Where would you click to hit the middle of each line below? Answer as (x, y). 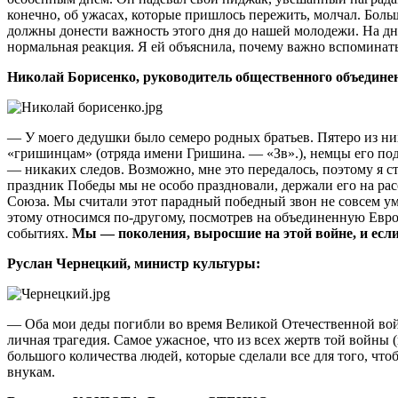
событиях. (40, 233)
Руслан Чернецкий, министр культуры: (134, 263)
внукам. (31, 371)
